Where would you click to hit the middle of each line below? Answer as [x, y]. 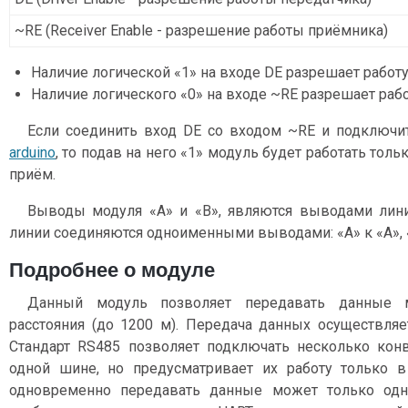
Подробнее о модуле [112, 270]
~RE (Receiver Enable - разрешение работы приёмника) [201, 31]
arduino [32, 153]
